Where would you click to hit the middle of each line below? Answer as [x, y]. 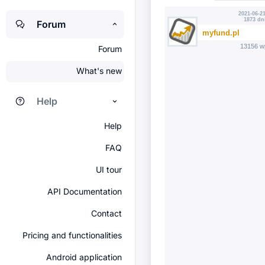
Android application [84, 257]
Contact [106, 213]
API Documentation [85, 191]
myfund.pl [221, 33]
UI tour [109, 169]
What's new [99, 71]
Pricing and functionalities [72, 235]
